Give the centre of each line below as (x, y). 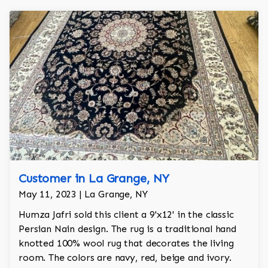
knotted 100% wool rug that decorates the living (126, 243)
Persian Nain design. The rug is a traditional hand (127, 229)
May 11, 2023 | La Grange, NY (83, 194)
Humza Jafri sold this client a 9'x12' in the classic (126, 215)
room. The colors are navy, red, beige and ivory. (125, 258)
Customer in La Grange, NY (94, 179)
